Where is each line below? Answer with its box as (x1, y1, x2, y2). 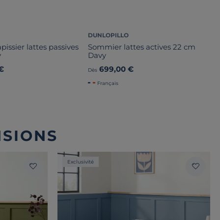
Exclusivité (67, 158, 94, 165)
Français (97, 80, 119, 86)
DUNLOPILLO (88, 31, 129, 39)
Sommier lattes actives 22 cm (88, 42, 196, 52)
